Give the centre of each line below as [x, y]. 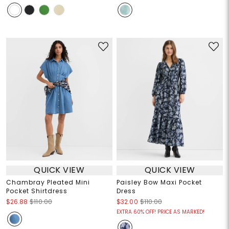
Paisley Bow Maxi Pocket [159, 182]
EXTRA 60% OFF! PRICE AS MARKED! [161, 212]
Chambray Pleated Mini [48, 182]
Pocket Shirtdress [37, 191]
